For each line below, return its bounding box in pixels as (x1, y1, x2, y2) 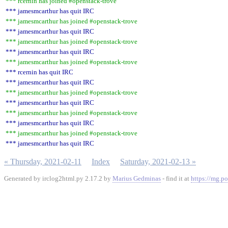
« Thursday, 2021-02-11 (4, 157, 81, 166)
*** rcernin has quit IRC (6, 68, 73, 76)
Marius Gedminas (112, 175, 161, 182)
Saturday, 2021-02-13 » (120, 157, 196, 166)
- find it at (161, 175, 191, 182)
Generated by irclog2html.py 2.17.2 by (4, 175, 112, 182)
